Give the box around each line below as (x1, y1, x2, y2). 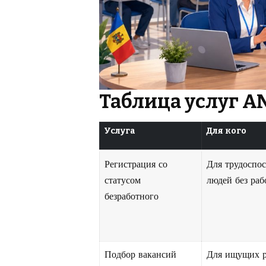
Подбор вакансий (104, 249, 176, 261)
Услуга (104, 126, 135, 137)
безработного (104, 191, 159, 202)
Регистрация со (104, 159, 167, 170)
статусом (104, 175, 141, 186)
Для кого (206, 126, 246, 137)
